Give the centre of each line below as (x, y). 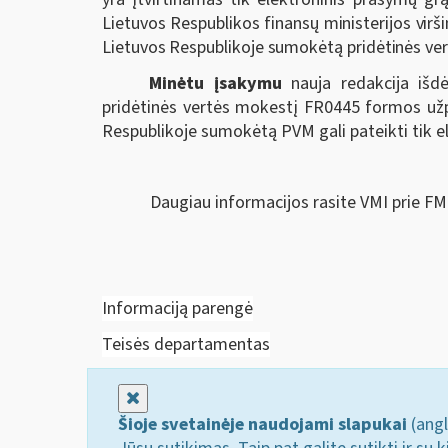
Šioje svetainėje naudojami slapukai (262, 425)
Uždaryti (171, 398)
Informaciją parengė (177, 309)
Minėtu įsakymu (220, 83)
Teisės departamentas (186, 344)
